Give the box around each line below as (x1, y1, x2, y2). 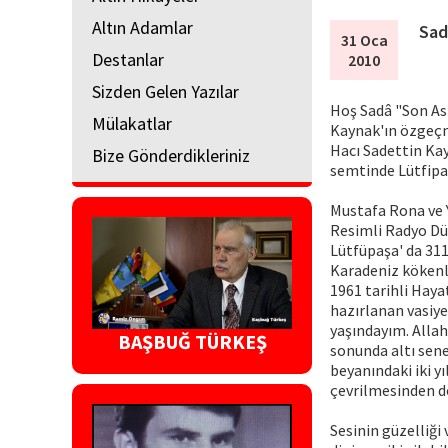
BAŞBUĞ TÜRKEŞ (117, 329, 267, 355)
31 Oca (340, 29, 388, 50)
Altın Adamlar (92, 15, 193, 39)
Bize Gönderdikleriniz (92, 143, 250, 167)
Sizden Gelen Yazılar (92, 79, 239, 103)
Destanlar (92, 47, 164, 71)
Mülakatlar (92, 111, 172, 135)
